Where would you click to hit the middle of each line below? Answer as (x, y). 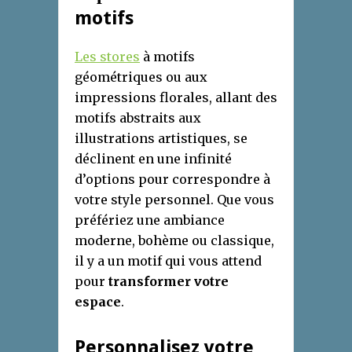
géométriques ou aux (141, 77)
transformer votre (169, 281)
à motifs (167, 56)
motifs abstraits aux (138, 117)
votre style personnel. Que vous (174, 199)
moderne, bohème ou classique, (174, 240)
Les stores (107, 56)
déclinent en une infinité (153, 158)
